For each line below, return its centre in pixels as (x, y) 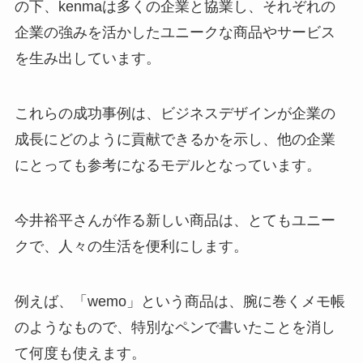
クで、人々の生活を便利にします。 (131, 247)
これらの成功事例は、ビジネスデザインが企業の (175, 114)
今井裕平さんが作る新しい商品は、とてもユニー (175, 221)
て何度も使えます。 (80, 353)
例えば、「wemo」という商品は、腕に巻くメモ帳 (179, 301)
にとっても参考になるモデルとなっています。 (167, 166)
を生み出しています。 (87, 59)
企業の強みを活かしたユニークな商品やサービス (175, 33)
